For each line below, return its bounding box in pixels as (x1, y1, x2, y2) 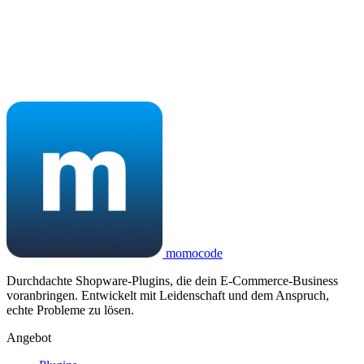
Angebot (6, 331, 51, 345)
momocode (162, 246, 223, 261)
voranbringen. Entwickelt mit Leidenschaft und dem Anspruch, (6, 288, 329, 303)
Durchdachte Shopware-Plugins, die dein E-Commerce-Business (6, 274, 338, 288)
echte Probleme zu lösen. (6, 303, 134, 318)
